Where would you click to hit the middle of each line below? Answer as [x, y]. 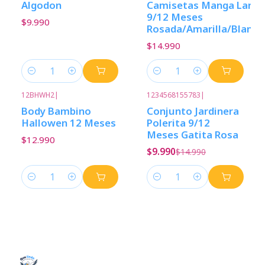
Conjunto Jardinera [193, 111]
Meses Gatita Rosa [193, 134]
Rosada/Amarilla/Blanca [205, 28]
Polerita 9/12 [178, 122]
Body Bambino [56, 111]
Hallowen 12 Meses [69, 122]
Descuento [184, 104]
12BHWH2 [38, 95]
